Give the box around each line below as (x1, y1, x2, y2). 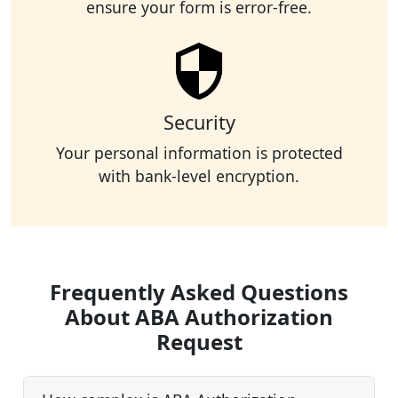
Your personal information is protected (55, 142, 343, 164)
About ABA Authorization (65, 302, 333, 332)
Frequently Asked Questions (50, 277, 348, 307)
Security (163, 109, 235, 136)
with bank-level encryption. (99, 165, 299, 187)
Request (155, 327, 243, 357)
